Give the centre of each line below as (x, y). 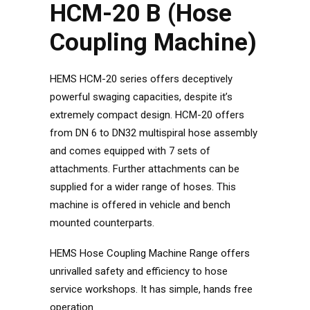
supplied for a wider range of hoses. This (143, 187)
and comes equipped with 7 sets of (130, 151)
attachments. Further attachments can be (145, 169)
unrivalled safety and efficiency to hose (139, 271)
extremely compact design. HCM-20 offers (147, 115)
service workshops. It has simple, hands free (151, 289)
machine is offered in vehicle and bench (140, 205)
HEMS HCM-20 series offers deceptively (141, 79)
